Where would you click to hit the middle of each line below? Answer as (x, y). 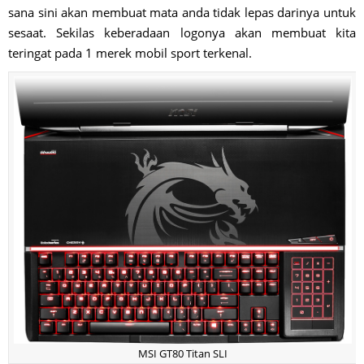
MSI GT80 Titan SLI (183, 354)
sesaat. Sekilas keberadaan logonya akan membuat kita (182, 32)
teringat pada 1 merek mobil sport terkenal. (130, 53)
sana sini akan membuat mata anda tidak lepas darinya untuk (182, 12)
